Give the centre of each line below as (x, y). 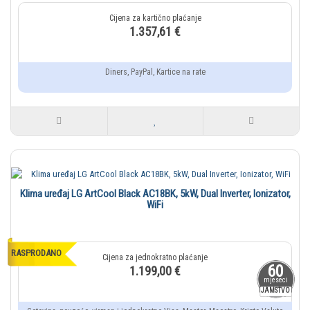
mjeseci (275, 280)
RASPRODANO (36, 253)
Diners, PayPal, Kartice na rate (155, 72)
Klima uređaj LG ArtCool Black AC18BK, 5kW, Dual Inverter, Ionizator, (155, 194)
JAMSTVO (275, 291)
